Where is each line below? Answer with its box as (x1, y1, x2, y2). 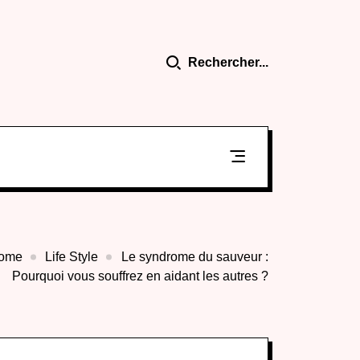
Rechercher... (188, 55, 268, 70)
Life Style (45, 249, 98, 264)
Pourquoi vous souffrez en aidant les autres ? (12, 268, 268, 283)
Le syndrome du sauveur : (118, 249, 268, 264)
